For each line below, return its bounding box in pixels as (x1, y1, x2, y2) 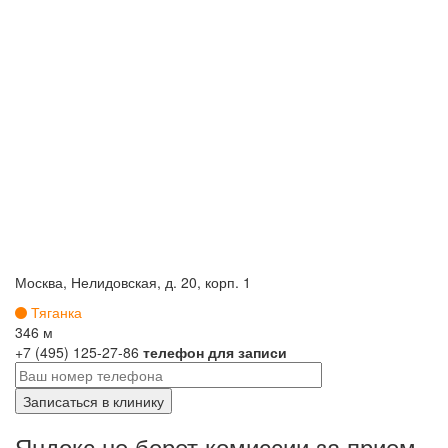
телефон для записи (143, 341, 287, 362)
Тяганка (31, 301, 82, 322)
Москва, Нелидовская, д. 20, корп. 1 (15, 271, 251, 292)
